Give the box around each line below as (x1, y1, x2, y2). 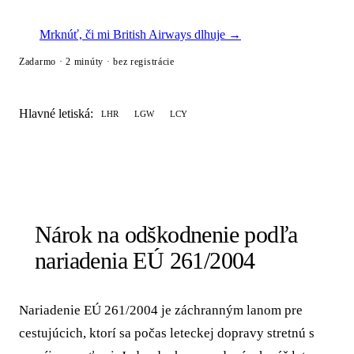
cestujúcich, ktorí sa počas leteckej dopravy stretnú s (19, 326, 314, 341)
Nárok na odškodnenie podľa (35, 221, 298, 248)
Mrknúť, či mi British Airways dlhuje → (40, 28, 241, 42)
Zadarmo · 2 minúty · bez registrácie (19, 56, 175, 68)
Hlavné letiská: (19, 107, 93, 121)
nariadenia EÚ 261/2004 (35, 247, 255, 274)
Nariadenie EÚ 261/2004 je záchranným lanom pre (19, 303, 303, 318)
